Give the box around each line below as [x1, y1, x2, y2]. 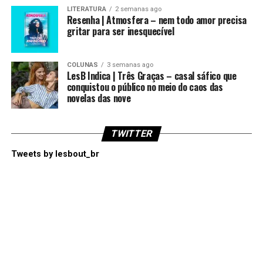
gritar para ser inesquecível [66, 24, 174, 38]
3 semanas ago [106, 61, 153, 69]
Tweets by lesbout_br [11, 149, 99, 159]
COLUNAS [66, 61, 98, 69]
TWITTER [109, 128, 154, 139]
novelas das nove [66, 91, 131, 105]
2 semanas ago [114, 5, 161, 13]
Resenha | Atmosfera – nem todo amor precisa [66, 13, 247, 27]
